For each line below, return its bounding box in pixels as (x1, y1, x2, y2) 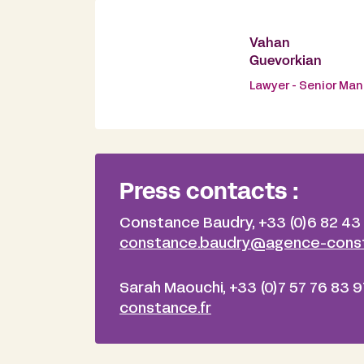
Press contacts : (119, 183, 299, 205)
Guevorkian (249, 55, 322, 67)
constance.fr (119, 302, 211, 317)
